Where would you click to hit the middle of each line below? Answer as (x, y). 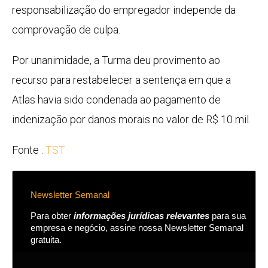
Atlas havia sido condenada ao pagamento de (116, 100)
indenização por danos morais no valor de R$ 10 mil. (131, 120)
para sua (228, 216)
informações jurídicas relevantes (141, 216)
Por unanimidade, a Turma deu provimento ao (116, 60)
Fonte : (29, 150)
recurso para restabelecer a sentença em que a (121, 80)
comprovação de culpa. (66, 30)
